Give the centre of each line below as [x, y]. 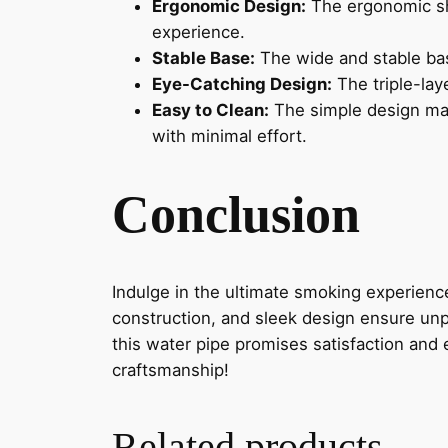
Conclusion [236, 213]
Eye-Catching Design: [242, 83]
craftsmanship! [170, 369]
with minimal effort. [229, 135]
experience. [198, 31]
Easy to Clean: [210, 109]
